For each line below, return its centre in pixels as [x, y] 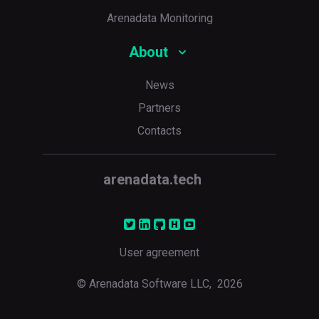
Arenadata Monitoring [159, 18]
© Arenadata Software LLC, [145, 284]
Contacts [159, 131]
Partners [159, 108]
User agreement [159, 252]
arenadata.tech [152, 179]
